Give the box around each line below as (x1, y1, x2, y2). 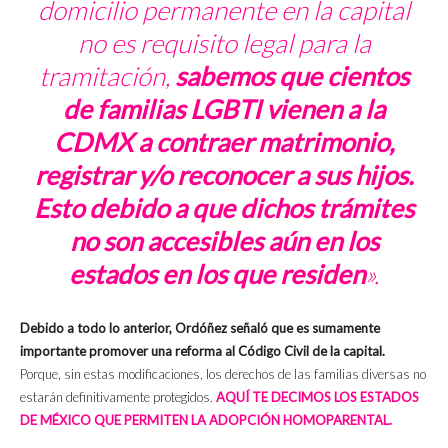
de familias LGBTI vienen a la (63, 93, 385, 126)
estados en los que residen (69, 258, 365, 291)
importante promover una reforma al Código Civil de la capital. (20, 343, 385, 360)
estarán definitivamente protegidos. (20, 389, 216, 406)
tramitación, (39, 60, 175, 93)
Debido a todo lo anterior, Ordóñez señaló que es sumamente (20, 320, 380, 337)
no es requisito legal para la (77, 27, 371, 60)
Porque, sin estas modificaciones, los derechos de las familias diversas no (20, 366, 426, 383)
